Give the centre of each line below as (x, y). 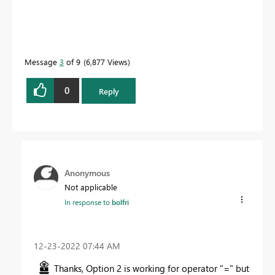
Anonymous (87, 173)
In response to (88, 202)
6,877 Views (107, 61)
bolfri (120, 202)
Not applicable (91, 187)
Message (42, 61)
